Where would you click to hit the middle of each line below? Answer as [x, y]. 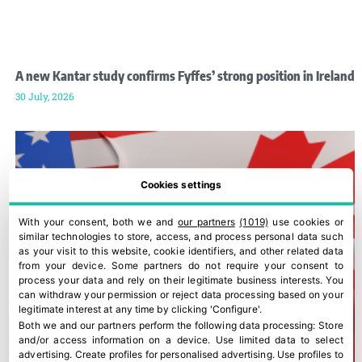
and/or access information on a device [114, 340]
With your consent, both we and [99, 221]
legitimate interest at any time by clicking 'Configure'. [140, 309]
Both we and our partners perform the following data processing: [167, 326]
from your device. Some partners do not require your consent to [181, 265]
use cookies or [305, 221]
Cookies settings [181, 184]
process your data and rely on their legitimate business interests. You [181, 280]
